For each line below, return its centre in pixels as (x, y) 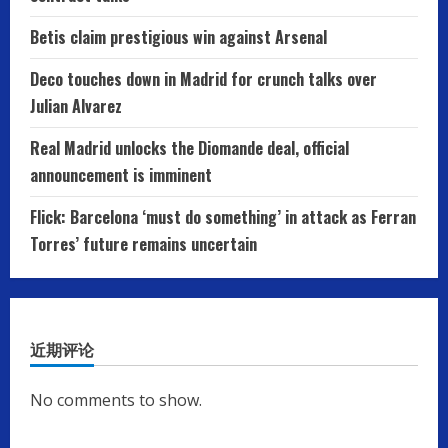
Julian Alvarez (76, 106)
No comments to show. (116, 400)
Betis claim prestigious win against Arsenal (178, 37)
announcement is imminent (121, 175)
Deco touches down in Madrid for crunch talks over (203, 79)
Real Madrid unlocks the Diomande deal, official (189, 148)
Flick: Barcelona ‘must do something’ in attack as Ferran (223, 217)
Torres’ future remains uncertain (143, 244)
